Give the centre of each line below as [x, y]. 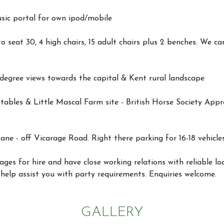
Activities [73, 151]
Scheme [199, 186]
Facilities [202, 151]
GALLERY [112, 213]
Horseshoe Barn [87, 215]
